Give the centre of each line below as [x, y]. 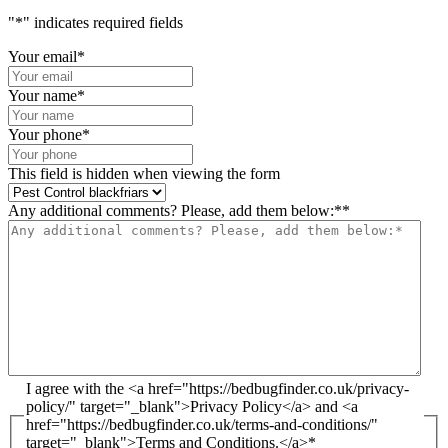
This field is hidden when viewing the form [144, 173]
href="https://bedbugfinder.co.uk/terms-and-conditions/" [202, 424]
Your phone [45, 134]
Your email [42, 56]
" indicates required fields [103, 22]
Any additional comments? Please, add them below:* [175, 210]
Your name [42, 95]
